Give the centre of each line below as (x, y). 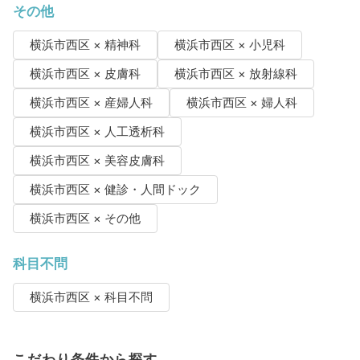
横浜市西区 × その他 (85, 218)
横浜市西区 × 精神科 (85, 45)
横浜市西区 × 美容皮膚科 (97, 160)
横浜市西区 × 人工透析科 (97, 131)
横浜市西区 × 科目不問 (91, 297)
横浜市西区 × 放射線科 (235, 74)
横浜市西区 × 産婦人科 (91, 102)
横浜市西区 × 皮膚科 (85, 74)
